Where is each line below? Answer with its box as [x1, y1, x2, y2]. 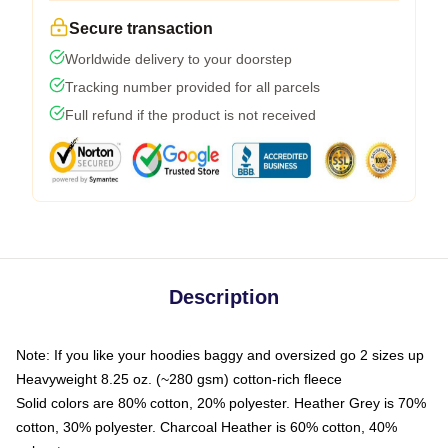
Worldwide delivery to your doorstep [65, 51, 292, 67]
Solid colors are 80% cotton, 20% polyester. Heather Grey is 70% [16, 395, 426, 411]
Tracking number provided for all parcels [65, 79, 320, 95]
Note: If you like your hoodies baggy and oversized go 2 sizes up [16, 347, 424, 363]
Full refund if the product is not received [65, 107, 316, 123]
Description [169, 286, 279, 308]
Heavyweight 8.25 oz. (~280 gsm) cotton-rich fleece [16, 371, 342, 387]
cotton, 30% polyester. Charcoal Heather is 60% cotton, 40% [16, 419, 397, 435]
